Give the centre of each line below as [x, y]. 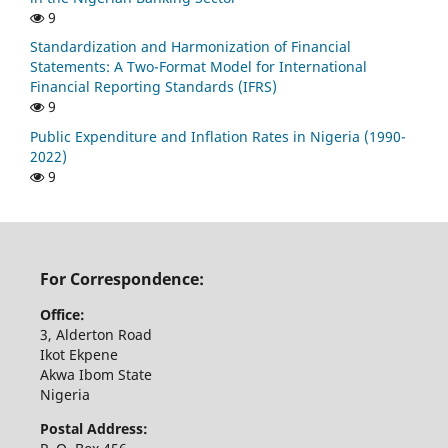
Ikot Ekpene [80, 355]
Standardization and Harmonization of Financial [190, 47]
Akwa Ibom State [97, 375]
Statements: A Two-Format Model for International [198, 67]
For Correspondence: [121, 278]
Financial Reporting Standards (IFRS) [153, 87]
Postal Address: [93, 429]
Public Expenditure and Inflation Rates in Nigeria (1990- [218, 137]
